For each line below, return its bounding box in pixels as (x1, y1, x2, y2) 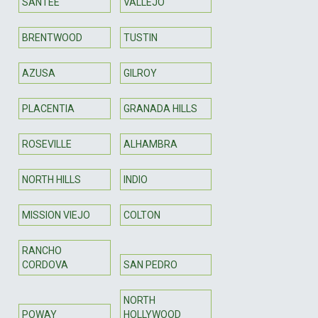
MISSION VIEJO (22, 209, 90, 221)
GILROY (123, 67, 157, 79)
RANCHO (22, 244, 62, 256)
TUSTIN (123, 31, 158, 43)
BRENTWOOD (22, 31, 82, 43)
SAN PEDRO (123, 258, 177, 270)
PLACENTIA (22, 102, 75, 114)
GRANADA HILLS (123, 102, 197, 114)
